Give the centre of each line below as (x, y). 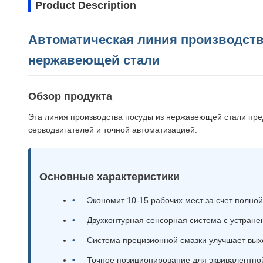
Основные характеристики (109, 177)
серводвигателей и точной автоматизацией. (113, 130)
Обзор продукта (70, 96)
